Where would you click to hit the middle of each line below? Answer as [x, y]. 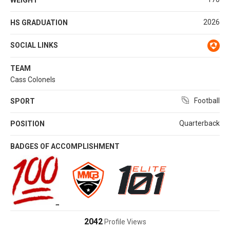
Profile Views [124, 222]
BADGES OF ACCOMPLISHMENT [65, 146]
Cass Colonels [33, 79]
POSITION [27, 123]
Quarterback [199, 123]
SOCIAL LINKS [34, 45]
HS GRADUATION [39, 22]
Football [207, 100]
